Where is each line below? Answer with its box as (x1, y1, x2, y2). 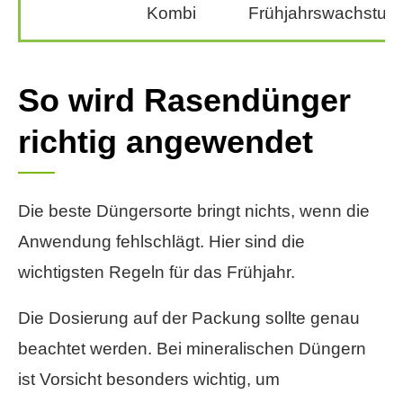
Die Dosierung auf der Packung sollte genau (18, 309, 360, 328)
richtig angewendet (18, 123, 313, 161)
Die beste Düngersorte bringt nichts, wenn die (18, 201, 370, 221)
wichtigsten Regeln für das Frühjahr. (18, 263, 295, 282)
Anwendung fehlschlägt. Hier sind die (18, 232, 305, 252)
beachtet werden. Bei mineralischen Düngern (18, 339, 366, 359)
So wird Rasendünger (18, 82, 351, 120)
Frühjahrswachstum (248, 4, 401, 23)
